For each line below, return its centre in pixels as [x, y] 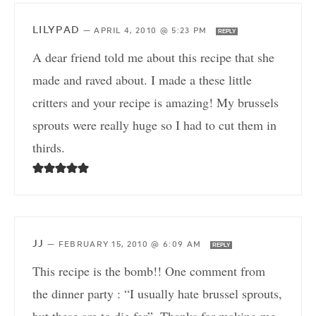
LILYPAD [56, 30]
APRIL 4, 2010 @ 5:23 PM [152, 31]
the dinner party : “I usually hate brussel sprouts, [157, 294]
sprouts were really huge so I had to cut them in [154, 125]
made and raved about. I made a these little [142, 80]
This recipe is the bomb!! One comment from [149, 271]
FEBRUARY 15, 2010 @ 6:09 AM [131, 245]
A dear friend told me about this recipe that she [153, 57]
